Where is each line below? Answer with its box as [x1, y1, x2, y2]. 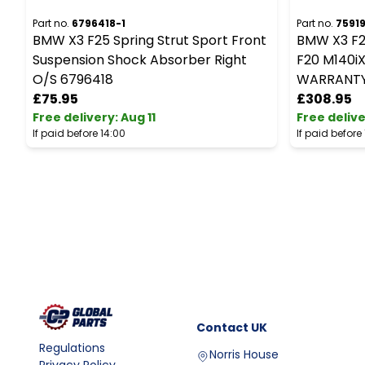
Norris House [209, 346, 279, 363]
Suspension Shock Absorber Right [33, 51, 247, 69]
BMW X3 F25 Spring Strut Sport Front [33, 31, 266, 50]
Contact [196, 319, 248, 336]
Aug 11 [121, 109, 156, 125]
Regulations [39, 340, 105, 357]
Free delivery [33, 109, 115, 125]
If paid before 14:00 [33, 126, 125, 140]
